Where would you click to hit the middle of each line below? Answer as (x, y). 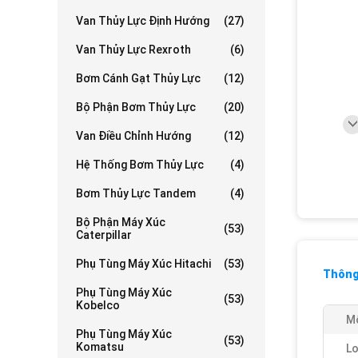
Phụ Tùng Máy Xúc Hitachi (143, 264)
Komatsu (100, 347)
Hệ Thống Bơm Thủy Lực (140, 165)
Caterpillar (104, 235)
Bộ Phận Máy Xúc (121, 223)
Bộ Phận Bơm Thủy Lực (136, 107)
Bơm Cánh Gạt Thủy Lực (138, 79)
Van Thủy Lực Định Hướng (143, 21)
